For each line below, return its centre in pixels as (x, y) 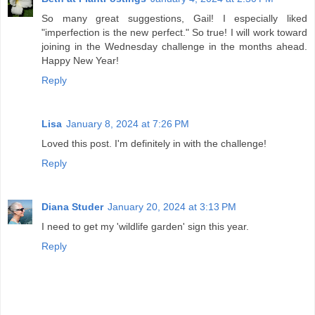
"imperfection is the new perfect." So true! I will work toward (174, 33)
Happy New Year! (80, 61)
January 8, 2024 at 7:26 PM (128, 124)
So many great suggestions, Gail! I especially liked (174, 19)
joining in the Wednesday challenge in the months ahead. (174, 47)
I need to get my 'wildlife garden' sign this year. (145, 226)
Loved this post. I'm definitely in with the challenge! (154, 143)
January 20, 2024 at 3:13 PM (172, 206)
